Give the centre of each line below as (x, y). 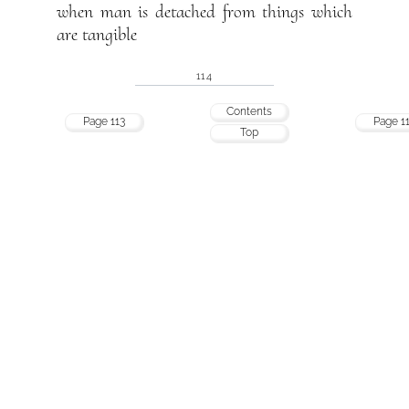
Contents (250, 111)
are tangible (97, 35)
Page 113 (105, 121)
